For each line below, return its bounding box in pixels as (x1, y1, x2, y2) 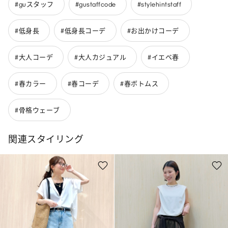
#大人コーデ (15, 53, 53, 61)
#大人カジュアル (74, 53, 126, 61)
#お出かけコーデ (127, 26, 179, 35)
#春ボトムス (120, 79, 158, 88)
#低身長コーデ (61, 26, 106, 35)
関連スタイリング (8, 134, 83, 146)
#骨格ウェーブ (15, 106, 60, 114)
